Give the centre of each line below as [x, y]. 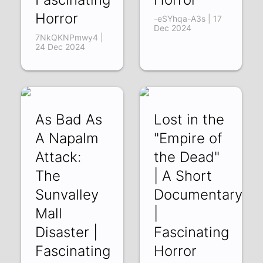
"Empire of [188, 138]
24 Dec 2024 [60, 46]
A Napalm [67, 138]
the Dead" [186, 157]
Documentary [198, 194]
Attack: [58, 157]
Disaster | [67, 232]
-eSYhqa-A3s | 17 [188, 18]
